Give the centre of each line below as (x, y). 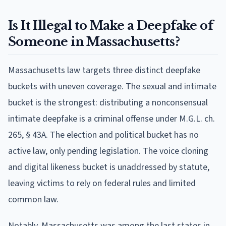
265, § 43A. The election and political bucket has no (103, 135)
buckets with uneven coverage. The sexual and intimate (112, 86)
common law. (33, 199)
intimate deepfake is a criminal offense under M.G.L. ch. (111, 119)
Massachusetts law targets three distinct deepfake (104, 70)
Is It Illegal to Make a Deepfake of (110, 25)
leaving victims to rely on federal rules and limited (102, 183)
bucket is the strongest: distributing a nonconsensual (108, 102)
